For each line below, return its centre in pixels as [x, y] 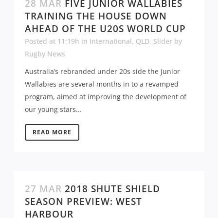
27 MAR [43, 189]
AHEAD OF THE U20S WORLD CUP [105, 28]
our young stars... [53, 109]
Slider [163, 41]
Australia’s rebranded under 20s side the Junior [102, 71]
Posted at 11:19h [52, 41]
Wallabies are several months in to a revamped [102, 84]
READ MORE [52, 132]
